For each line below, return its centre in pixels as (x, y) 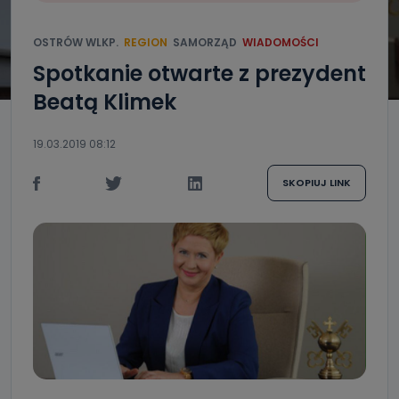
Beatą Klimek (105, 102)
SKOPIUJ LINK (316, 183)
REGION (146, 42)
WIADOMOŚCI (281, 42)
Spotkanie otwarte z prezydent (199, 73)
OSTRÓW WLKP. (76, 42)
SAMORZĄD (205, 42)
